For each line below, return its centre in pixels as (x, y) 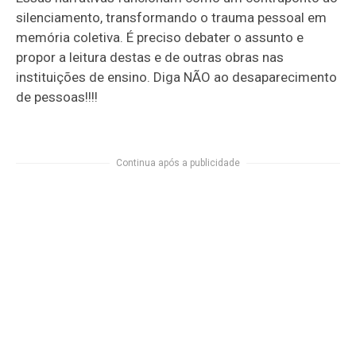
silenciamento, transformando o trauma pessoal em (172, 17)
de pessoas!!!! (57, 97)
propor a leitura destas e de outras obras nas (150, 57)
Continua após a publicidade (178, 163)
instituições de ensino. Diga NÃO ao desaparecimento (177, 77)
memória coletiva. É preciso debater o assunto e (160, 37)
